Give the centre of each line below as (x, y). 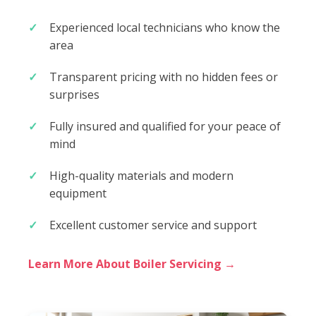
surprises (74, 94)
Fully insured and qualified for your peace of (165, 126)
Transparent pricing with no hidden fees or (164, 77)
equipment (78, 193)
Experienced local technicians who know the (165, 27)
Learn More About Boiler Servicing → (132, 263)
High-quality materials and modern (141, 175)
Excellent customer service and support (153, 225)
